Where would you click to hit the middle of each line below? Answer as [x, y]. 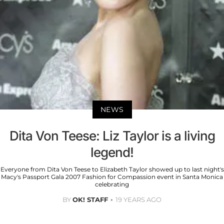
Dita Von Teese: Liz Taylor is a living [112, 136]
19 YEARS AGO [138, 200]
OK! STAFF [90, 200]
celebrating [112, 184]
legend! [112, 152]
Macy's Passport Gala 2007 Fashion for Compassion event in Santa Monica [112, 177]
